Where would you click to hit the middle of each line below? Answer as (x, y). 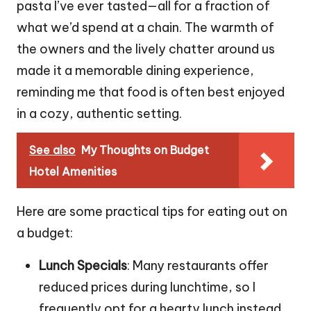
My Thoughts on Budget (145, 150)
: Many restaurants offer (198, 265)
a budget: (45, 233)
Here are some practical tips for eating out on (152, 211)
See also (52, 150)
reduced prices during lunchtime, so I (147, 287)
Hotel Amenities (73, 171)
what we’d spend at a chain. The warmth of (145, 27)
